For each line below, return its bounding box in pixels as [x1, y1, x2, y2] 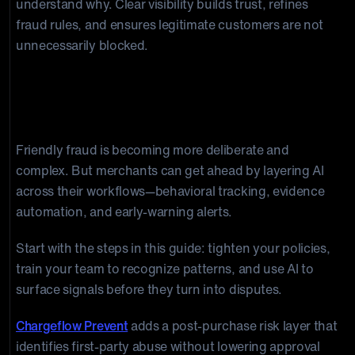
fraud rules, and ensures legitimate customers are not [16, 15, 324, 34]
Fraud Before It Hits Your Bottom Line [16, 99, 325, 128]
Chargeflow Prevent [16, 316, 128, 335]
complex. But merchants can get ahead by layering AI [16, 161, 324, 180]
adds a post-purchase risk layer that [128, 316, 338, 335]
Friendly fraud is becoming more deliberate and [16, 140, 289, 159]
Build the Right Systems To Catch [16, 73, 298, 102]
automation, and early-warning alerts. [16, 202, 233, 221]
